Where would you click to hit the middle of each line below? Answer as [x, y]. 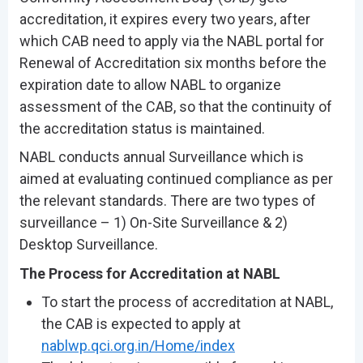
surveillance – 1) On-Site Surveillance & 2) [153, 223]
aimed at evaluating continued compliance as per [176, 179]
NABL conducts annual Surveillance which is [161, 157]
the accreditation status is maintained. [142, 128]
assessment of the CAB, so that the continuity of [175, 106]
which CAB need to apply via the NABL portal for [171, 41]
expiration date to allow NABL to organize [150, 84]
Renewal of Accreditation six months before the [173, 62]
